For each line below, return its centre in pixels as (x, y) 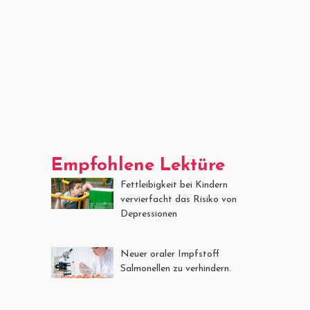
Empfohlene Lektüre (138, 166)
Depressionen (149, 215)
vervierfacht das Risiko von (179, 200)
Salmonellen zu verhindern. (176, 269)
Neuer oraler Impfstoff (170, 255)
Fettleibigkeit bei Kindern (174, 185)
